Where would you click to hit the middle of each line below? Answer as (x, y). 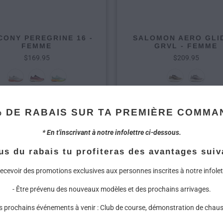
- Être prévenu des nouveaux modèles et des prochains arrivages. (111, 189)
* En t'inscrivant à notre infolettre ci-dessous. (111, 132)
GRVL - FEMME (186, 46)
